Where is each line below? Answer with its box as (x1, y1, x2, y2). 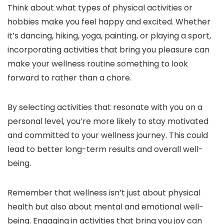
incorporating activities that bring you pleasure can (7, 44, 209, 56)
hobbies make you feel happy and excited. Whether (7, 16, 210, 28)
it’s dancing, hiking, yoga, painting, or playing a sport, (7, 30, 211, 42)
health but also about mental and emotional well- (7, 201, 203, 213)
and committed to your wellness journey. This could (7, 129, 208, 141)
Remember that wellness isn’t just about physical (7, 187, 200, 199)
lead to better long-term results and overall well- (7, 143, 203, 155)
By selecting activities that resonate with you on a (7, 101, 202, 113)
